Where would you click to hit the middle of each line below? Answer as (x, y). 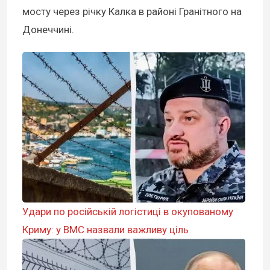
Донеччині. (48, 30)
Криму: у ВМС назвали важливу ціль (105, 230)
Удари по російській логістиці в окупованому (128, 212)
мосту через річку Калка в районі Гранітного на (132, 12)
